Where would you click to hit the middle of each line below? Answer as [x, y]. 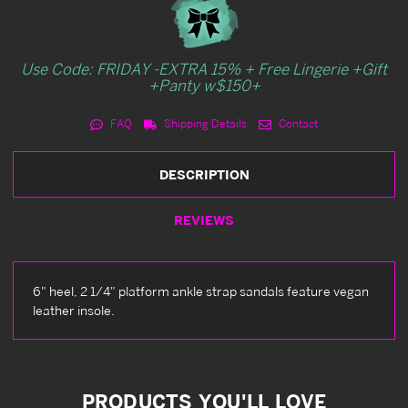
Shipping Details [204, 124]
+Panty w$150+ [204, 86]
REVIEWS [204, 220]
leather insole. [74, 311]
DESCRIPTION [204, 175]
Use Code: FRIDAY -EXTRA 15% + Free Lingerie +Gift [204, 69]
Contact [296, 124]
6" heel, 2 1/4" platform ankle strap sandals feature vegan [201, 291]
